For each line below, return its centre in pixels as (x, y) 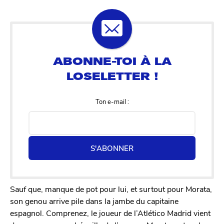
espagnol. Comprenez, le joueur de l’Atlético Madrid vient (110, 213)
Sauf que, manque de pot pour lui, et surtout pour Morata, (111, 189)
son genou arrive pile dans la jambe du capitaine (94, 201)
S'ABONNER (112, 148)
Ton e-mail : (112, 101)
